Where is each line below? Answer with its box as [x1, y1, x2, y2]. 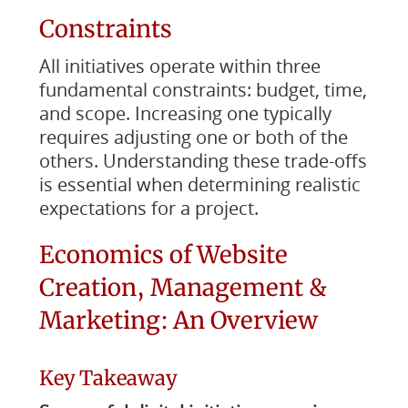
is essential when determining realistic [38, 172, 361, 197]
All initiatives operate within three [38, 54, 321, 78]
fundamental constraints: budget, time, [38, 77, 367, 102]
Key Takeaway [38, 365, 178, 391]
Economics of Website [38, 240, 288, 270]
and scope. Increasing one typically [38, 101, 331, 126]
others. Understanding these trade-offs [38, 148, 367, 173]
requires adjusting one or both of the [38, 125, 348, 149]
